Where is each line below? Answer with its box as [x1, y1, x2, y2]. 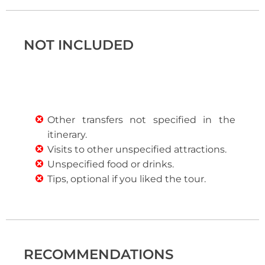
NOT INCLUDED [24, 37, 134, 53]
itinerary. [47, 129, 87, 140]
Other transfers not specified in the [47, 114, 235, 125]
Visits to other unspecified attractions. [47, 144, 227, 155]
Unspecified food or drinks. [47, 159, 174, 170]
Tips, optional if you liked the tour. [47, 173, 206, 185]
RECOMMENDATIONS [24, 246, 173, 263]
